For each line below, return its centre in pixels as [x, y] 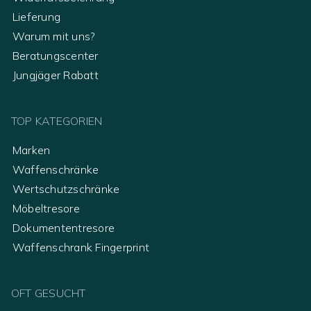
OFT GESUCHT [49, 293]
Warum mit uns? [54, 36]
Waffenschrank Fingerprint [81, 247]
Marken [32, 150]
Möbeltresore [46, 209]
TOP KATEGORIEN [57, 121]
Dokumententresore [64, 228]
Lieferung [37, 17]
